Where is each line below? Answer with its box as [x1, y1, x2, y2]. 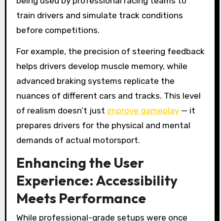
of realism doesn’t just [16, 106, 107, 116]
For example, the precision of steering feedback [16, 46, 205, 57]
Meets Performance [16, 189, 146, 207]
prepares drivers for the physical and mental [16, 120, 190, 131]
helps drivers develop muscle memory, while [16, 61, 187, 72]
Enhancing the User [16, 153, 144, 171]
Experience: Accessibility [16, 171, 178, 189]
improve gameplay [107, 106, 179, 116]
